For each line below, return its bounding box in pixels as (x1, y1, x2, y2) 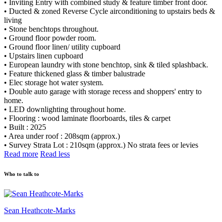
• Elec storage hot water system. (4, 78, 104, 87)
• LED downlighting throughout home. (4, 105, 126, 114)
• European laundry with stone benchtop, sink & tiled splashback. (4, 60, 208, 69)
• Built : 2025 (4, 123, 46, 132)
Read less (40, 150, 70, 159)
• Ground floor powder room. (4, 34, 96, 43)
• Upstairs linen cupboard (4, 52, 83, 60)
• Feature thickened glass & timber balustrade (4, 69, 145, 78)
